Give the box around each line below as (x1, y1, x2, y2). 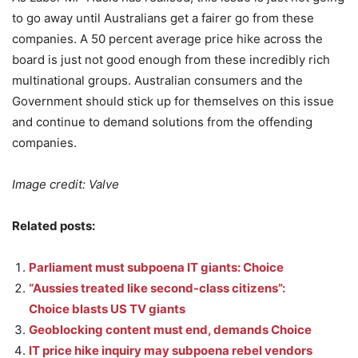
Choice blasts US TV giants (29, 301, 185, 316)
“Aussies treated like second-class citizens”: (29, 280, 285, 296)
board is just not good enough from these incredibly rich (12, 52, 330, 67)
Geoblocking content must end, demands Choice (29, 322, 312, 337)
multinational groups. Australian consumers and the (12, 73, 303, 88)
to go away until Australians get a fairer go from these (12, 10, 314, 26)
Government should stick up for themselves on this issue (12, 93, 334, 109)
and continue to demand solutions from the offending (12, 114, 312, 129)
